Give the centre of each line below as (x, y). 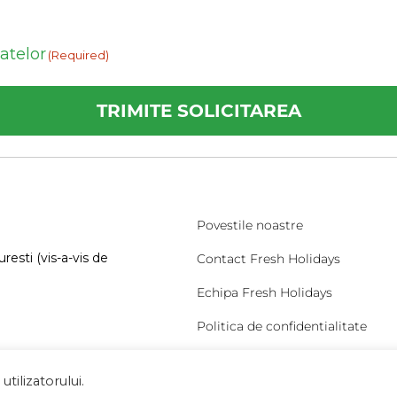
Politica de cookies (254, 360)
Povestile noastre (249, 225)
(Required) (78, 55)
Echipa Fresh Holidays (264, 292)
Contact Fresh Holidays (268, 259)
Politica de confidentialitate (281, 326)
